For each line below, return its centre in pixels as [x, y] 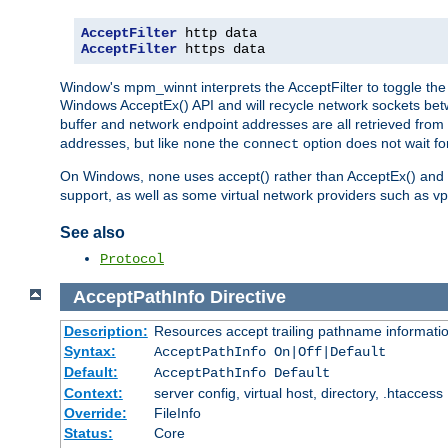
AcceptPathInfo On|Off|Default [269, 352]
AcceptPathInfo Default [241, 373]
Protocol [132, 258]
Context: [93, 393]
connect [271, 143]
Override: [95, 413]
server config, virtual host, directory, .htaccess [298, 393]
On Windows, [104, 175]
